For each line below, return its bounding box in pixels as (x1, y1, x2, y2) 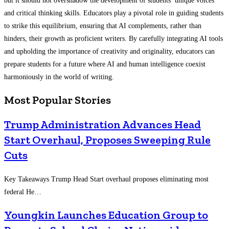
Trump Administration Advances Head (4, 118, 201, 132)
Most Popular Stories (4, 93, 111, 107)
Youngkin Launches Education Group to (4, 208, 208, 222)
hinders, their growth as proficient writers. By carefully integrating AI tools (4, 34, 223, 42)
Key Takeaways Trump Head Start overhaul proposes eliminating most (4, 175, 209, 183)
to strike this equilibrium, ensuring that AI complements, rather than (4, 21, 201, 30)
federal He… (4, 188, 41, 196)
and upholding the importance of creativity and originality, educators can (4, 47, 215, 55)
